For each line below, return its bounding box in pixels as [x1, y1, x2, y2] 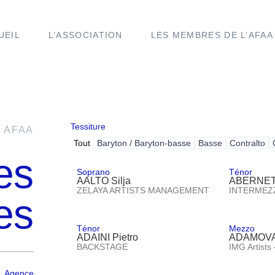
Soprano [76, 166, 110, 177]
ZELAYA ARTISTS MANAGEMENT [76, 185, 209, 195]
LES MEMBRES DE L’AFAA [150, 29, 273, 40]
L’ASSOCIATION [48, 29, 123, 40]
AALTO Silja [76, 175, 131, 186]
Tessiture [70, 121, 106, 131]
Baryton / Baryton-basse [96, 137, 191, 148]
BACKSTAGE [76, 241, 128, 252]
